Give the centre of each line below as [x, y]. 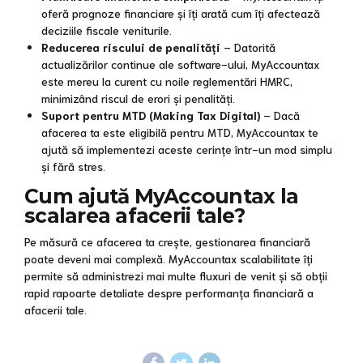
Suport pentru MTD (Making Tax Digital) [151, 115]
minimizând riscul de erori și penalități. [138, 98]
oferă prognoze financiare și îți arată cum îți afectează [181, 13]
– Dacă [280, 115]
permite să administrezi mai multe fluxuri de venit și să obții [176, 275]
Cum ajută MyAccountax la [162, 196]
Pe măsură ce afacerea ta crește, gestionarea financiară [167, 241]
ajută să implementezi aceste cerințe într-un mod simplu [187, 149]
